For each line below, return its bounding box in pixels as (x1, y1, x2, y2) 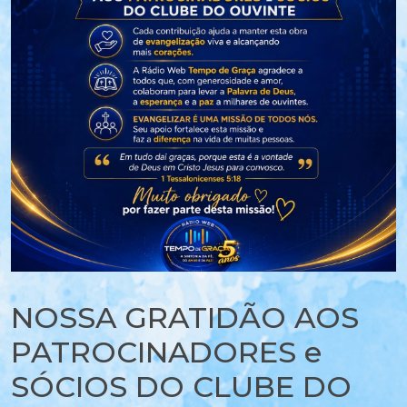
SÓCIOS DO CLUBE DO (11, 368, 352, 404)
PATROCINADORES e (11, 333, 322, 370)
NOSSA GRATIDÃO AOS (11, 299, 359, 335)
